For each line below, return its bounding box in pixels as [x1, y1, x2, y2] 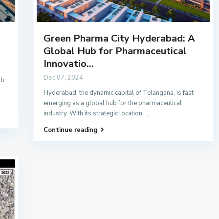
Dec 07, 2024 [44, 73, 83, 82]
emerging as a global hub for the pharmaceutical [44, 98, 182, 108]
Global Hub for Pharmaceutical [44, 44, 187, 58]
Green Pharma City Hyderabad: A [44, 31, 195, 45]
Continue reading [44, 125, 98, 134]
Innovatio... [44, 57, 94, 70]
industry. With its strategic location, [44, 109, 145, 118]
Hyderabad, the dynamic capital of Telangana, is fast [44, 88, 194, 97]
